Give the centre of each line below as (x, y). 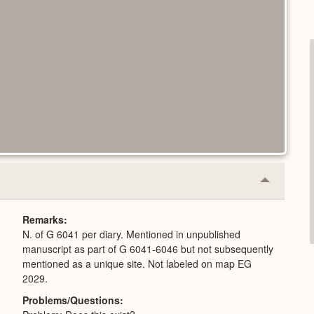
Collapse (287, 185)
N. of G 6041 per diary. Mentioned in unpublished (74, 234)
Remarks (43, 219)
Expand (284, 207)
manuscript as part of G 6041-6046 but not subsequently (148, 248)
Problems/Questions (71, 300)
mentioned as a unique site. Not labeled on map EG (85, 263)
